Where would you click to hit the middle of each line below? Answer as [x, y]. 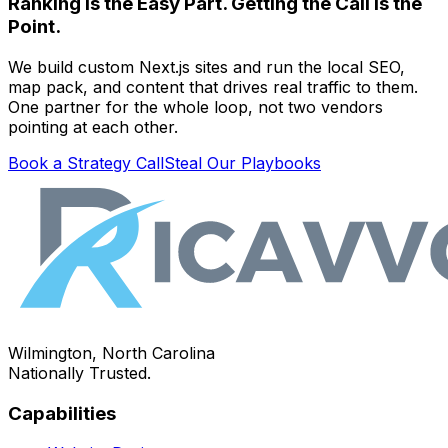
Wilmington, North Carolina [111, 352]
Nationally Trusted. [79, 372]
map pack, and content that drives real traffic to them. [213, 86]
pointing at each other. [93, 126]
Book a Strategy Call [86, 162]
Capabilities [62, 413]
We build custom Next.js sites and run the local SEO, [206, 66]
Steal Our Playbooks [242, 162]
